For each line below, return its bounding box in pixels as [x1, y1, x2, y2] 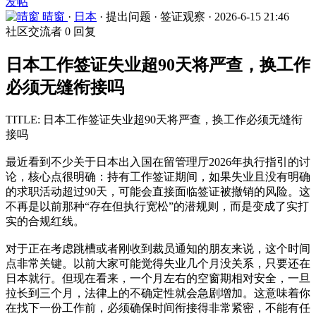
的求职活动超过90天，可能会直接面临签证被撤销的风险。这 [6, 185, 310, 197]
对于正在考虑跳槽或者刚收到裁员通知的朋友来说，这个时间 [6, 242, 310, 255]
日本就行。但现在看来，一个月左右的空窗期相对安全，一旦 [6, 272, 310, 284]
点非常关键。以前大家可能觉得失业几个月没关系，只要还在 [6, 257, 310, 269]
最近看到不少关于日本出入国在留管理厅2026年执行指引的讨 [6, 155, 310, 168]
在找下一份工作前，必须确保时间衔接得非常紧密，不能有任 [6, 301, 310, 314]
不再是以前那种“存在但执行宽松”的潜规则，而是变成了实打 [6, 200, 309, 212]
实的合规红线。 [6, 214, 85, 227]
